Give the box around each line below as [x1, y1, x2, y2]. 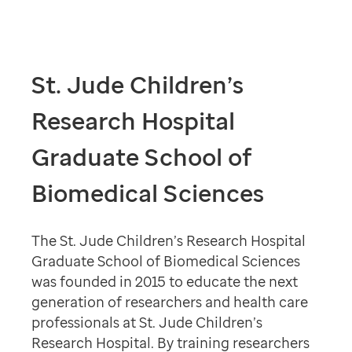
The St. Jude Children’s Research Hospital [31, 231, 306, 251]
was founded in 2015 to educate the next [31, 272, 299, 291]
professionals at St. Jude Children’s [31, 313, 263, 332]
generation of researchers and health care [31, 292, 309, 312]
